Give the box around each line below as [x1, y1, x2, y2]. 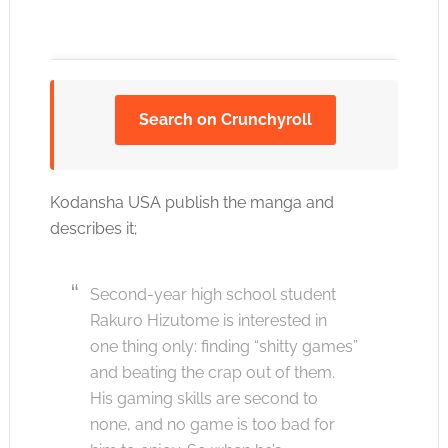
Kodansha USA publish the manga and [49, 192, 334, 212]
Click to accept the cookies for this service [85, 149, 362, 166]
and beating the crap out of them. [89, 362, 335, 382]
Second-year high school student [89, 284, 336, 304]
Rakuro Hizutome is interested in [89, 310, 327, 330]
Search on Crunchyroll [139, 109, 313, 129]
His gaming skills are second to [89, 388, 318, 408]
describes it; [49, 218, 137, 238]
